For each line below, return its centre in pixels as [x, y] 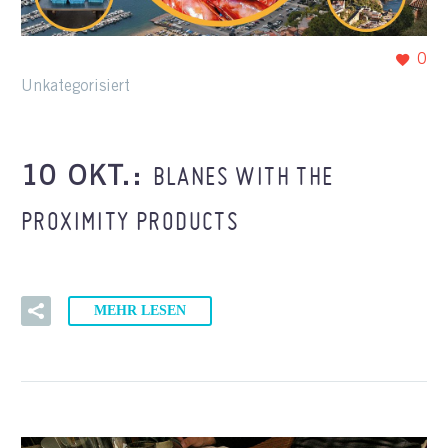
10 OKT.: [87, 178]
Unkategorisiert [75, 86]
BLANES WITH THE [243, 175]
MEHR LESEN [140, 311]
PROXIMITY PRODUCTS [130, 220]
